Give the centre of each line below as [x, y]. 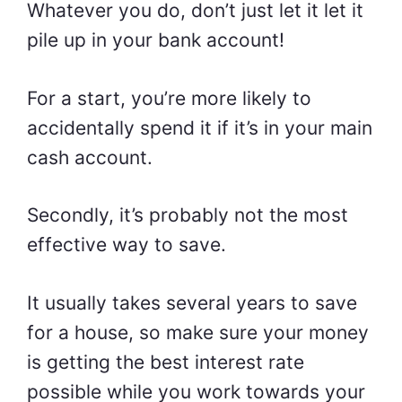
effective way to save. [127, 245]
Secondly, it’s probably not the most [188, 215]
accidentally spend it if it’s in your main [200, 127]
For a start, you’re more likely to [169, 98]
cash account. [90, 157]
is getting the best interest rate [166, 362]
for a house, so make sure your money [198, 332]
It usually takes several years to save [192, 302]
